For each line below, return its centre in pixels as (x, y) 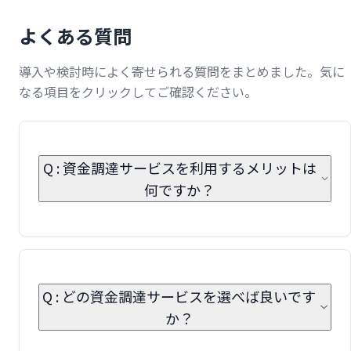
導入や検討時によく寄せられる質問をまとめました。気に (182, 72)
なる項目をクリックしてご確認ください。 (138, 92)
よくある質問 (75, 36)
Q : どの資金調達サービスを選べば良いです (179, 296)
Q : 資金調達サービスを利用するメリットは (179, 168)
